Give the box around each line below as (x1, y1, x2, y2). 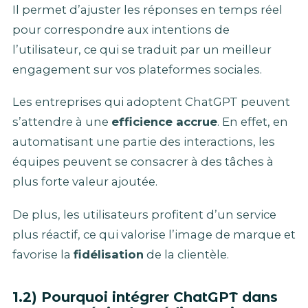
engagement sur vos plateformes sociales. (12, 62, 262, 76)
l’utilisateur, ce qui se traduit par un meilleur (12, 42, 272, 56)
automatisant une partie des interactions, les (12, 135, 275, 149)
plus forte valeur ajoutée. (12, 175, 157, 189)
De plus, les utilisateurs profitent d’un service (12, 207, 276, 221)
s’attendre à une (12, 115, 111, 129)
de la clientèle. (144, 247, 229, 261)
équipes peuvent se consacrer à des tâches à (12, 155, 274, 169)
